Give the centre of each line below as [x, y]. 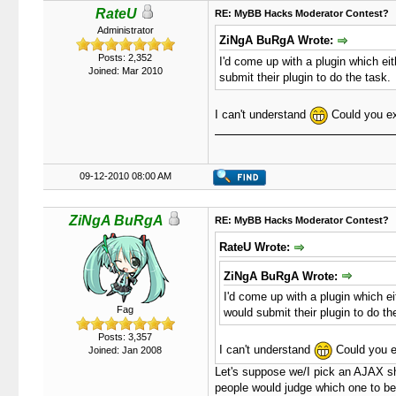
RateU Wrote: [256, 247]
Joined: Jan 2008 [125, 350]
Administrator [125, 30]
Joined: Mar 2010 [125, 71]
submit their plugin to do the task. [305, 77]
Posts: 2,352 [125, 57]
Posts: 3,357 [125, 337]
